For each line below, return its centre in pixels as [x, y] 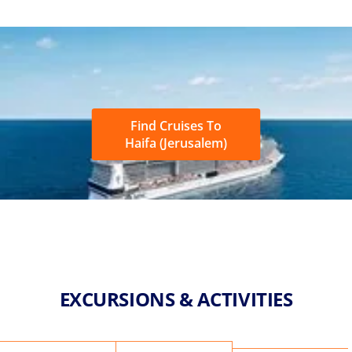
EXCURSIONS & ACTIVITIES [176, 299]
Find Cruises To [176, 125]
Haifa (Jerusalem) [176, 143]
